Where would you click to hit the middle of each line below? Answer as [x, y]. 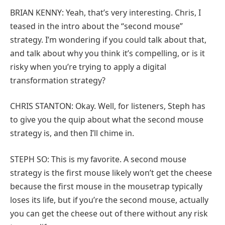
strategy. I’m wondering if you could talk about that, [108, 39]
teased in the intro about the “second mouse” [96, 26]
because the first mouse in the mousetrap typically [106, 186]
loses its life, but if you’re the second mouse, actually [109, 200]
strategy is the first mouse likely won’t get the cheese [111, 173]
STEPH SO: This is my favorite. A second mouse [98, 159]
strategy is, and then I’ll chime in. [72, 133]
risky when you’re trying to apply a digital [88, 67]
